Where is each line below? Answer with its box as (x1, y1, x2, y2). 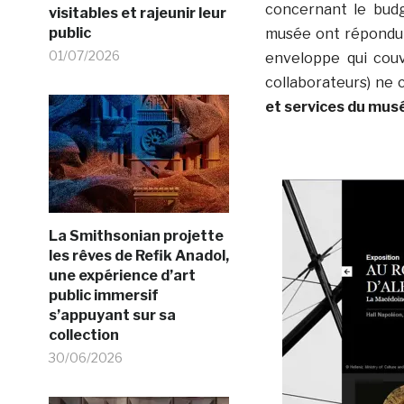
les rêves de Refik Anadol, (48, 246, 229, 264)
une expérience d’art (48, 266, 196, 284)
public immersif (48, 286, 159, 304)
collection (48, 326, 119, 344)
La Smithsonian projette (48, 226, 224, 244)
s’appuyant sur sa (48, 306, 176, 324)
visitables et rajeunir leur (48, 4, 226, 22)
